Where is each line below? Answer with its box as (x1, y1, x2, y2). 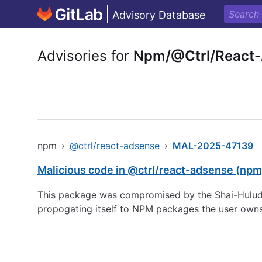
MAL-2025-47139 (173, 140, 253, 151)
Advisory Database (112, 9, 205, 21)
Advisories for (37, 47, 133, 64)
